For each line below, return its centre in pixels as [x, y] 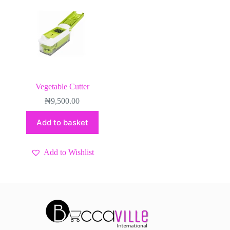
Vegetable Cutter [62, 86]
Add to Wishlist [69, 152]
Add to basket [62, 122]
